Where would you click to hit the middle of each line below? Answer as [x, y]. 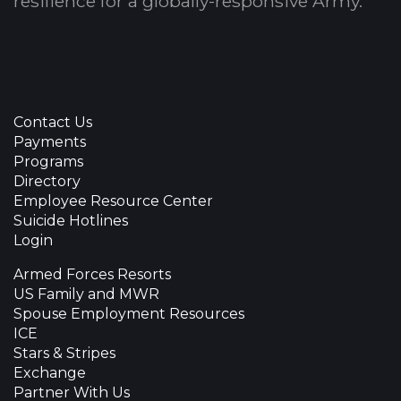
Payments [50, 142]
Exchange [50, 373]
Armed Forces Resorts [92, 275]
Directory [47, 182]
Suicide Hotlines [71, 221]
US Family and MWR [86, 294]
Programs [48, 162]
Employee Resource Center [113, 201]
